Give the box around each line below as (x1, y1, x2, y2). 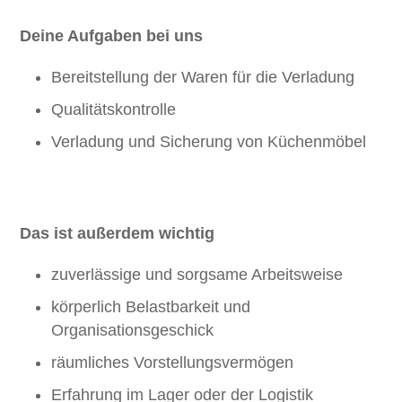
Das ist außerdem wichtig (20, 224, 215, 242)
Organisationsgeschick (51, 321, 214, 339)
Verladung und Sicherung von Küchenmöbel (51, 133, 367, 151)
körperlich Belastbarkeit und (51, 298, 251, 316)
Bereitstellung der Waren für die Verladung (51, 68, 355, 86)
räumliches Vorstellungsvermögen (51, 354, 294, 371)
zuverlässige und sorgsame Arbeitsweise (51, 266, 344, 284)
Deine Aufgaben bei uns (20, 27, 204, 45)
